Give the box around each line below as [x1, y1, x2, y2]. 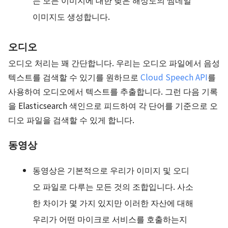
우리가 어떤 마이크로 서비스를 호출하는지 [33, 213, 187, 225]
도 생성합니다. [57, 10, 110, 22]
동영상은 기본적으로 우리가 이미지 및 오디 [33, 164, 189, 176]
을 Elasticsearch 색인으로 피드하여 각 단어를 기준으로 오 [8, 99, 218, 111]
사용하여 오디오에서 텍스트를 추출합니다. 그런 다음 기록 [8, 85, 218, 97]
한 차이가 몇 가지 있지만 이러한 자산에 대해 [33, 196, 193, 209]
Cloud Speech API [140, 71, 208, 83]
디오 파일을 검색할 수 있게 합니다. [8, 113, 134, 126]
